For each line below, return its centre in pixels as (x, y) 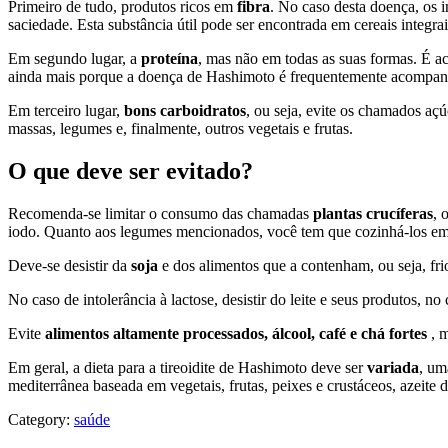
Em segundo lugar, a (74, 59)
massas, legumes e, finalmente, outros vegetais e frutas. (180, 129)
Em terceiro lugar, (66, 111)
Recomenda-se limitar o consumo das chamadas (160, 214)
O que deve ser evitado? (130, 171)
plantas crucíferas (373, 214)
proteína (169, 59)
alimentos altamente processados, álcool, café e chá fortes (236, 334)
